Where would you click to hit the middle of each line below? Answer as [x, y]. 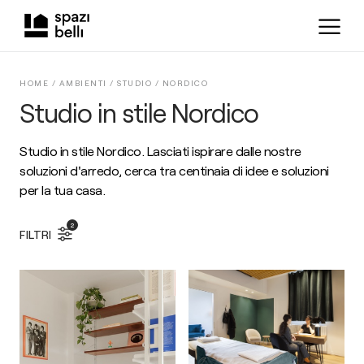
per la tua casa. [62, 190]
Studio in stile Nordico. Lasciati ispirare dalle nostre [160, 151]
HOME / [39, 83]
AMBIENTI [83, 83]
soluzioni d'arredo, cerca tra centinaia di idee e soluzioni [174, 170]
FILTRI [35, 234]
